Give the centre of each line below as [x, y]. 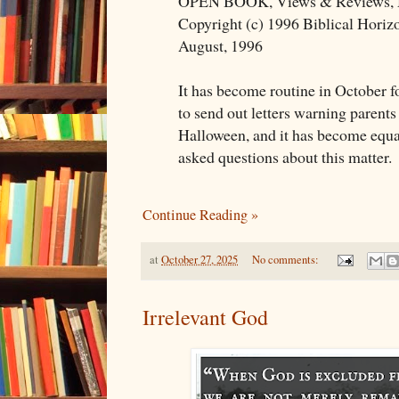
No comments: [286, 259]
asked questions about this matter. [285, 157]
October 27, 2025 [199, 259]
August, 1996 [220, 46]
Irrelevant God [205, 318]
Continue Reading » [200, 214]
